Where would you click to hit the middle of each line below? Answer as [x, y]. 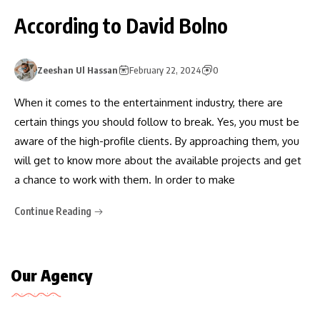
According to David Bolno [121, 25]
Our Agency [52, 275]
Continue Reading [54, 211]
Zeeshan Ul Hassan [77, 70]
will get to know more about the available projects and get [158, 160]
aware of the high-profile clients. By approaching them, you [157, 141]
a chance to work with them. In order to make [125, 179]
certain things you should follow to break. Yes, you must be [157, 121]
